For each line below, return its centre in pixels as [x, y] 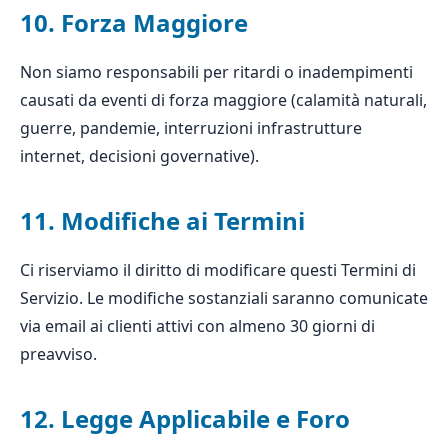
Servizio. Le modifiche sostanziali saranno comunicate [224, 298]
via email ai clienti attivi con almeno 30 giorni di [197, 326]
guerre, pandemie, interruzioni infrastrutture [191, 128]
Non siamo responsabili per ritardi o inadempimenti [216, 72]
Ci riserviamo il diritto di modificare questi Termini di [218, 270]
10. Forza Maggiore [134, 22]
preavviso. [58, 354]
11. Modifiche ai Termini [162, 220]
